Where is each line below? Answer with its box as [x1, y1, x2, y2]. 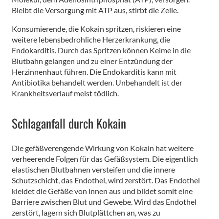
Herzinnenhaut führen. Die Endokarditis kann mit [12, 66, 176, 76]
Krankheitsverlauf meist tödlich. [12, 88, 119, 98]
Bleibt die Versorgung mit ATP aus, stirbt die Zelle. [12, 5, 178, 15]
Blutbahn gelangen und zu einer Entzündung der [12, 56, 173, 66]
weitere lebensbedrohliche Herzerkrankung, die [12, 34, 170, 44]
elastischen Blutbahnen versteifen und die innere [12, 164, 175, 174]
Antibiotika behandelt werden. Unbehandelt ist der [12, 77, 182, 87]
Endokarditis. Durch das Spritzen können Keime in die [12, 45, 191, 55]
